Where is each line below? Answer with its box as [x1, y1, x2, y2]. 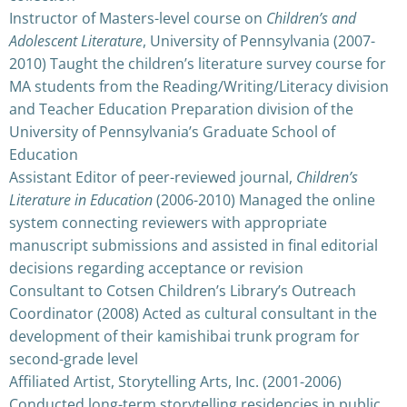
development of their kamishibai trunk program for [9, 325, 360, 346]
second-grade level [9, 348, 138, 369]
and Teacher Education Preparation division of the [9, 98, 353, 119]
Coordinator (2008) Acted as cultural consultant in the [9, 303, 377, 323]
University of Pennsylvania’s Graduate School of [9, 121, 335, 142]
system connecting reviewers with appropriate [9, 212, 327, 233]
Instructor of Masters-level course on [9, 7, 266, 28]
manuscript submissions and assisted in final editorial [9, 234, 378, 255]
